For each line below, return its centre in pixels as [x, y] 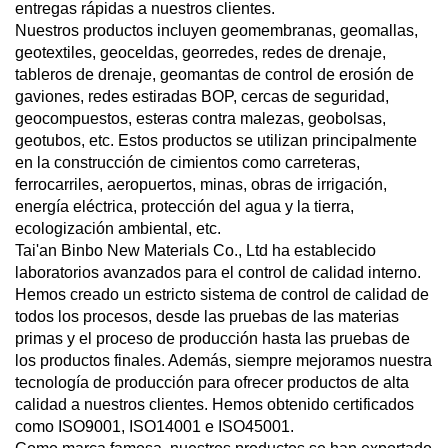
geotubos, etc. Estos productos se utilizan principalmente [216, 140]
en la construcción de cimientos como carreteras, [187, 162]
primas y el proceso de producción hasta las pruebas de [212, 338]
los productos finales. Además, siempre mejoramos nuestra [223, 360]
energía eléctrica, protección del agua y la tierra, [184, 206]
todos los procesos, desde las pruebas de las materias [207, 316]
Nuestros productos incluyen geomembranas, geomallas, [216, 30]
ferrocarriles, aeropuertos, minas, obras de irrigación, [201, 184]
